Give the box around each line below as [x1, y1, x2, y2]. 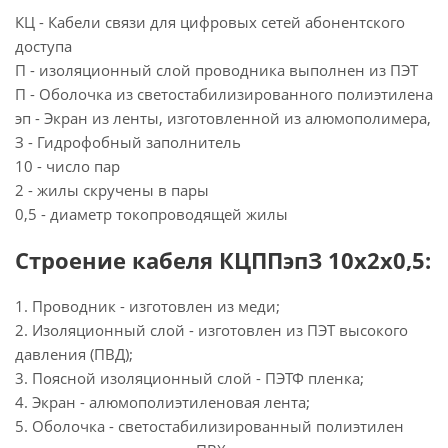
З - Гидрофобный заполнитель [15, 132, 241, 152]
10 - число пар [15, 156, 120, 176]
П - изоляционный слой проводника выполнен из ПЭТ [15, 60, 418, 80]
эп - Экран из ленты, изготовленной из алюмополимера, [15, 108, 431, 128]
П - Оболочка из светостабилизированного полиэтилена [15, 84, 433, 104]
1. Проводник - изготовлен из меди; [15, 296, 280, 316]
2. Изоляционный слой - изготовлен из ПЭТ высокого [15, 320, 408, 340]
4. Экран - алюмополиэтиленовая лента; [15, 392, 310, 412]
